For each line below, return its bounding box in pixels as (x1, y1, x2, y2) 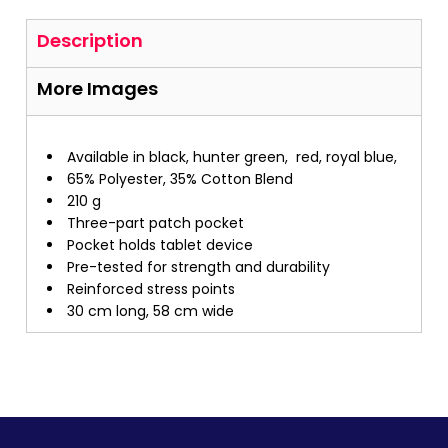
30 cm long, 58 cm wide (67, 301, 234, 321)
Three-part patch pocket (67, 213, 244, 233)
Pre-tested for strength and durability (67, 257, 330, 277)
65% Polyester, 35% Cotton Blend (67, 169, 293, 189)
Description (37, 28, 143, 53)
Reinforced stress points (67, 279, 235, 299)
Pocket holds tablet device (67, 235, 253, 255)
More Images (37, 76, 158, 101)
